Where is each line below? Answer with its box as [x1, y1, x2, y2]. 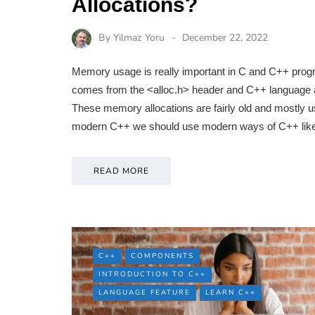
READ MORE [94, 165, 149, 177]
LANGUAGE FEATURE [98, 288, 191, 298]
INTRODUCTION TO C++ [98, 269, 206, 280]
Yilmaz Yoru [113, 31, 165, 45]
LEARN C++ [205, 288, 256, 298]
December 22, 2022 [182, 31, 268, 45]
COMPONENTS [131, 251, 194, 262]
